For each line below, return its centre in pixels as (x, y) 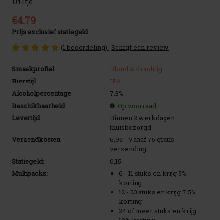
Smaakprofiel (33, 69)
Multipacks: (30, 173)
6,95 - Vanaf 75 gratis (142, 139)
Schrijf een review (140, 47)
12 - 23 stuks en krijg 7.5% (158, 192)
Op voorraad (137, 106)
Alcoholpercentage (41, 93)
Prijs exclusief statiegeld (50, 32)
